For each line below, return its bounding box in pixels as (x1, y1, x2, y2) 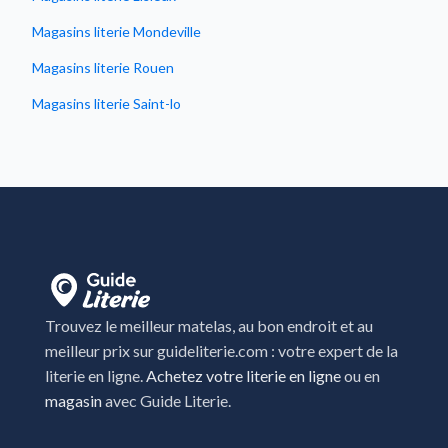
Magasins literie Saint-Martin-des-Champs (32, 131, 295, 149)
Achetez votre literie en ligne (146, 365, 341, 385)
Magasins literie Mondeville (32, 23, 201, 41)
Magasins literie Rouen (32, 59, 174, 77)
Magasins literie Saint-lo (32, 95, 181, 113)
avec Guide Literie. (102, 390, 231, 410)
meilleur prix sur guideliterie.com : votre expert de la (45, 340, 398, 360)
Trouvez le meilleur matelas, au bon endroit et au (45, 315, 373, 335)
